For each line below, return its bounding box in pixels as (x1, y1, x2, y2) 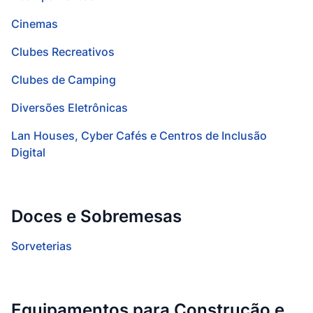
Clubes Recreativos (11, 45, 115, 59)
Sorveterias (11, 239, 72, 253)
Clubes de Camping (11, 73, 116, 87)
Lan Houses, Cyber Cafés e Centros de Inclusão (11, 129, 267, 143)
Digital (11, 145, 45, 159)
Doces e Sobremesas (11, 206, 182, 226)
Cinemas (11, 17, 58, 31)
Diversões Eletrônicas (11, 101, 128, 115)
